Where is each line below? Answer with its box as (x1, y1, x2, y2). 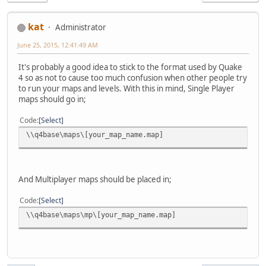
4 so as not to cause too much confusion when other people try (18, 72, 247, 84)
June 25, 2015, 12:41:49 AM (17, 40, 98, 50)
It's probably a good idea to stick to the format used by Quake (18, 62, 242, 73)
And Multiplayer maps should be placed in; (18, 174, 172, 185)
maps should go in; (18, 94, 86, 105)
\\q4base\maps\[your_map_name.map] (26, 130, 163, 140)
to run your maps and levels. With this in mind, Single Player (18, 83, 235, 94)
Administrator (55, 22, 106, 33)
